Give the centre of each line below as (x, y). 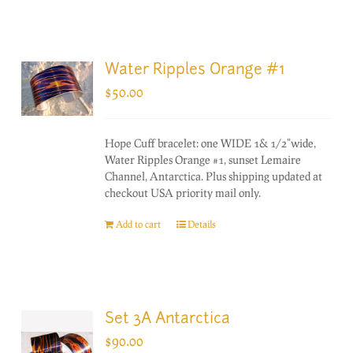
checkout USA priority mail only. (183, 192)
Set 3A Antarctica (168, 319)
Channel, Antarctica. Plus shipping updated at (214, 176)
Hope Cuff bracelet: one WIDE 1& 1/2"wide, (211, 143)
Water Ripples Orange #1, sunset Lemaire (203, 159)
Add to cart (139, 224)
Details (202, 224)
